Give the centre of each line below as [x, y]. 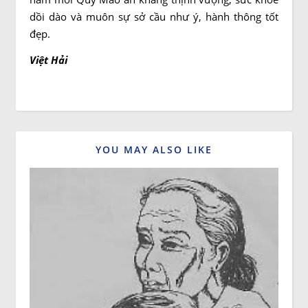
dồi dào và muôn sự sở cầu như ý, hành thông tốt [154, 16]
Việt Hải [48, 60]
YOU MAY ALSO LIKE [154, 150]
